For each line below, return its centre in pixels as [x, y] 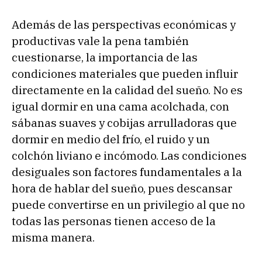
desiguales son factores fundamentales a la [127, 172]
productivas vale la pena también [100, 41]
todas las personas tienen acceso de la [114, 221]
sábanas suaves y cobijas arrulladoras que [124, 123]
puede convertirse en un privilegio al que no [128, 204]
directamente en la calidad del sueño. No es [127, 90]
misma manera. [53, 237]
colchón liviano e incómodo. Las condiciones [129, 155]
